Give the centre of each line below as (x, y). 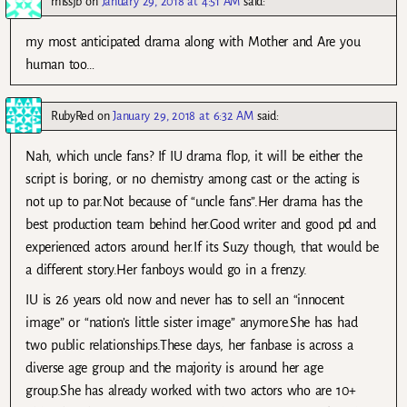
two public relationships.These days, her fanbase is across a (189, 345)
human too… (60, 65)
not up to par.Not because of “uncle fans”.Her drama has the (194, 201)
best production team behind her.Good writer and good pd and (201, 224)
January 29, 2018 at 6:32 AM (183, 115)
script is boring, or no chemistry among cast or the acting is (193, 179)
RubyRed (72, 115)
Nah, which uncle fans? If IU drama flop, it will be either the (194, 156)
